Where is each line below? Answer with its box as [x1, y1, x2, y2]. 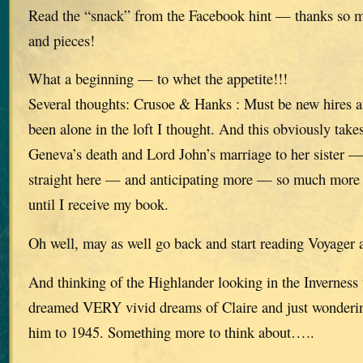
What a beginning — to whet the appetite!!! [28, 68, 288, 89]
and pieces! [28, 29, 95, 50]
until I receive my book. [28, 194, 169, 215]
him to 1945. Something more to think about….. [28, 322, 314, 343]
